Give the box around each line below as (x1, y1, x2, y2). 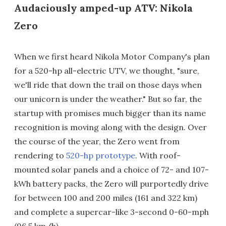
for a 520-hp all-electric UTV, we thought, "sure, (14, 66, 199, 76)
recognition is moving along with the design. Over (14, 122, 207, 133)
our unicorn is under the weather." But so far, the (14, 94, 202, 104)
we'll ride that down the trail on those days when (14, 80, 202, 90)
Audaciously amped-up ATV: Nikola (14, 2, 193, 15)
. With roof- (135, 150, 181, 161)
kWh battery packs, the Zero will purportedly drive (14, 179, 208, 189)
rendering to (14, 150, 66, 161)
